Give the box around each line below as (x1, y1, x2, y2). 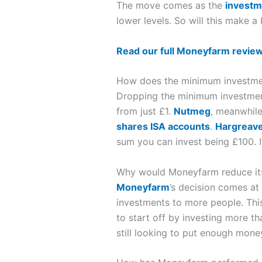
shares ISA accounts (116, 120, 210, 133)
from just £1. (116, 105, 174, 118)
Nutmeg (173, 105, 211, 118)
